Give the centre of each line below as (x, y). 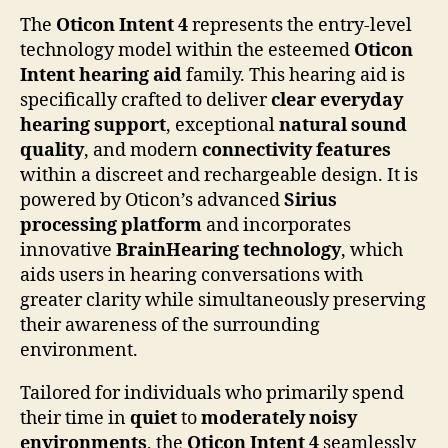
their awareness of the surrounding (170, 325)
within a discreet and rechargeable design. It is (219, 175)
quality (52, 150)
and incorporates (276, 225)
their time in (75, 418)
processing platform (111, 225)
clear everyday (337, 100)
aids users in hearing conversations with (191, 275)
